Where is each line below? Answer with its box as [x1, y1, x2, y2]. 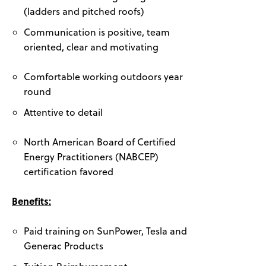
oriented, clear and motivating [24, 40, 159, 53]
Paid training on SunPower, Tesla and [24, 224, 187, 237]
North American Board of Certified [24, 135, 176, 148]
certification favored [24, 164, 113, 178]
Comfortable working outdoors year [24, 69, 183, 83]
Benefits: [12, 194, 51, 208]
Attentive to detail [24, 105, 103, 119]
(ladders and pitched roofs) [24, 4, 144, 18]
